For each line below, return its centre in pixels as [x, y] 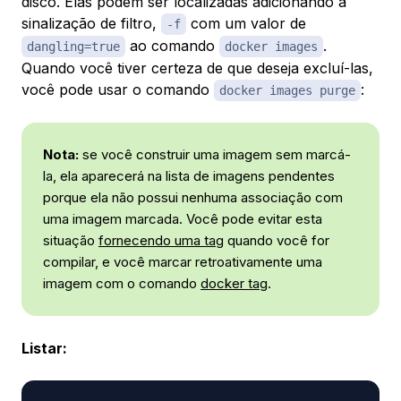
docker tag [234, 284]
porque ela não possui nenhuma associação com [193, 198]
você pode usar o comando [118, 90]
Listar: [44, 349]
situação [71, 241]
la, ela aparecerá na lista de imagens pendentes [189, 176]
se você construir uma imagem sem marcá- [215, 155]
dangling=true [73, 47]
